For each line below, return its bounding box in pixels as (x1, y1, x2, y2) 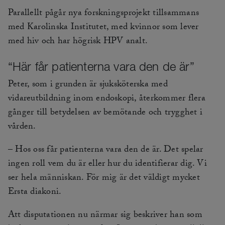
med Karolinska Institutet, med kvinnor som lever (8, 20, 199, 36)
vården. (8, 120, 36, 136)
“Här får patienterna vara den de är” (8, 59, 194, 74)
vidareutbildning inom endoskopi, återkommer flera (8, 91, 205, 107)
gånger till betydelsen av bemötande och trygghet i (8, 105, 202, 122)
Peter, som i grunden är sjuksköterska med (8, 77, 168, 93)
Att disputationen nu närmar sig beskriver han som (8, 208, 202, 224)
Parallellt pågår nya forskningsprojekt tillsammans (8, 6, 199, 22)
